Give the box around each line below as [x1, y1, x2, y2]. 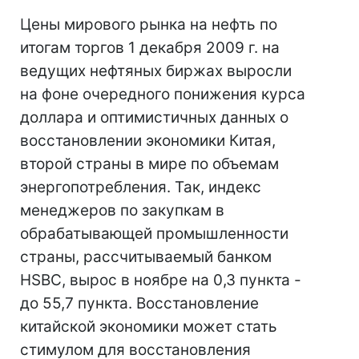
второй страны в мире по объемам [20, 155, 279, 173]
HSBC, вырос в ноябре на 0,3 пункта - [20, 271, 301, 289]
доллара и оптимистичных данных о [20, 108, 288, 127]
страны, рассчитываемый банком [20, 248, 272, 266]
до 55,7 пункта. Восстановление [20, 294, 259, 313]
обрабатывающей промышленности [20, 224, 288, 243]
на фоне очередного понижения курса [20, 85, 305, 103]
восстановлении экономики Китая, [20, 131, 276, 150]
